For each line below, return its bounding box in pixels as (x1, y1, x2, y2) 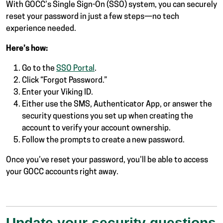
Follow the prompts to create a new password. (22, 136, 185, 144)
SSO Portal (56, 64, 95, 73)
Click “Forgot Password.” (22, 76, 107, 85)
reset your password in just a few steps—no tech (6, 12, 179, 21)
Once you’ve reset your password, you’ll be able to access (6, 156, 208, 164)
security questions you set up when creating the (22, 112, 193, 120)
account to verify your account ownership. (22, 124, 171, 132)
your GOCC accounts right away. (6, 168, 118, 176)
